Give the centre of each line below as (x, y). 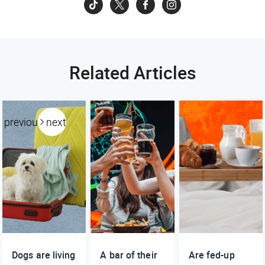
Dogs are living (44, 255)
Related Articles (132, 73)
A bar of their (129, 255)
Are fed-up (211, 255)
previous (24, 122)
